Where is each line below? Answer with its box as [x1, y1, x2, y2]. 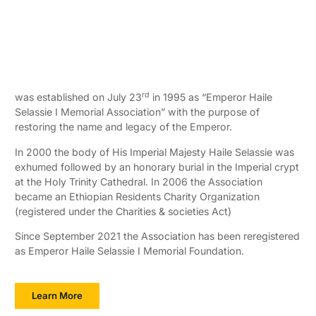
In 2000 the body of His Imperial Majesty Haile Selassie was [15, 145, 295, 158]
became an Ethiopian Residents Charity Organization [15, 190, 260, 202]
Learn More [32, 289, 83, 301]
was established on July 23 [15, 91, 142, 104]
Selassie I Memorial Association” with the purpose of [15, 106, 260, 119]
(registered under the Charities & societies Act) [15, 205, 232, 217]
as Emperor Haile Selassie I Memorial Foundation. [15, 245, 245, 257]
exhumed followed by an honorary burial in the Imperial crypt [15, 160, 300, 173]
